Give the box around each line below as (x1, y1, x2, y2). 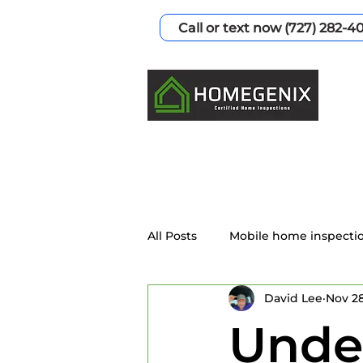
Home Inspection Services (180, 293, 333, 308)
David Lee (264, 290, 322, 305)
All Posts (147, 228, 197, 243)
